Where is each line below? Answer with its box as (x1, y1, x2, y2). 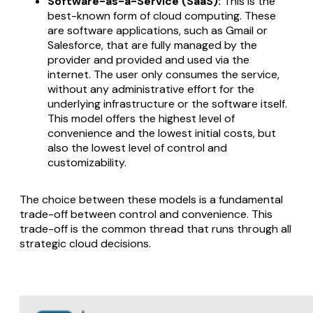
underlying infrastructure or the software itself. (48, 96, 287, 112)
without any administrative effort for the (48, 82, 254, 97)
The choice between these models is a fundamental (20, 192, 283, 208)
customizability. (48, 155, 126, 170)
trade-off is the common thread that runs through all (20, 221, 291, 237)
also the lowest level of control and (48, 140, 227, 156)
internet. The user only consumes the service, (48, 67, 279, 82)
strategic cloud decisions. (20, 236, 151, 252)
